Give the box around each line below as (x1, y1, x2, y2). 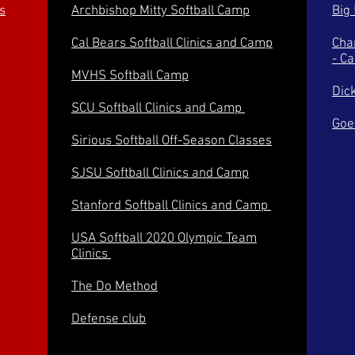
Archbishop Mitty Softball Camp (71, 2, 250, 19)
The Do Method (71, 278, 158, 295)
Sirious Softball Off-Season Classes (71, 132, 272, 149)
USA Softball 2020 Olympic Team (71, 230, 257, 246)
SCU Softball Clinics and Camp (71, 100, 245, 116)
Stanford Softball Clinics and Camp (71, 197, 271, 214)
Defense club (71, 311, 146, 327)
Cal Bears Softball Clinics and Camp (71, 35, 273, 52)
